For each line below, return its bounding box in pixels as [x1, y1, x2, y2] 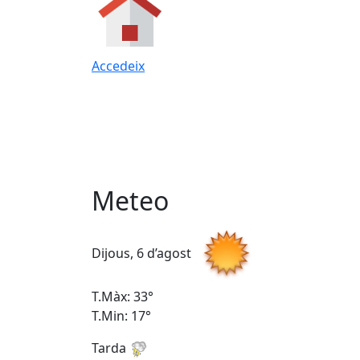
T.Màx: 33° [92, 288, 153, 306]
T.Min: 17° [92, 307, 151, 325]
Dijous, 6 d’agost [92, 244, 194, 263]
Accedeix [92, 56, 145, 75]
